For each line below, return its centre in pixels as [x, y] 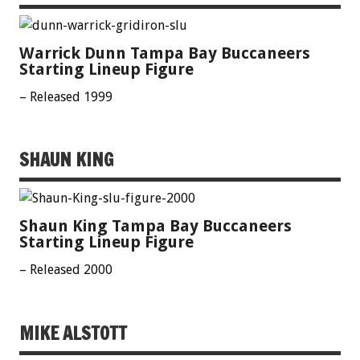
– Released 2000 [66, 270]
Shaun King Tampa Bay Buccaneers [155, 226]
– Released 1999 [66, 96]
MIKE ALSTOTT [73, 333]
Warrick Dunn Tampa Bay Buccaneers [165, 53]
